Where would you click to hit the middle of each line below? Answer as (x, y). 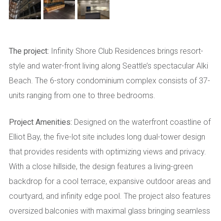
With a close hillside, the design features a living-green (101, 167)
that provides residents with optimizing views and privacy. (108, 152)
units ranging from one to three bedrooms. (82, 96)
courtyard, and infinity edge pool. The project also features (110, 196)
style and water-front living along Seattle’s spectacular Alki (109, 66)
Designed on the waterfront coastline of (141, 122)
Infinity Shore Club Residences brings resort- (126, 51)
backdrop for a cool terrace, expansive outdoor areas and (110, 182)
